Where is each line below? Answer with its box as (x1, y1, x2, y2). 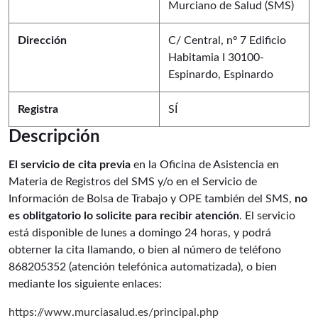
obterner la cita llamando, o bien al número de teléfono (9, 244, 281, 256)
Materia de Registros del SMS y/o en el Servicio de (9, 176, 257, 187)
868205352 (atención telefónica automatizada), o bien (9, 261, 277, 273)
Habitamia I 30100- (168, 52, 264, 63)
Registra (18, 104, 58, 115)
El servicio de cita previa (9, 159, 131, 170)
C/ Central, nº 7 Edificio (168, 35, 286, 46)
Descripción (9, 128, 100, 146)
